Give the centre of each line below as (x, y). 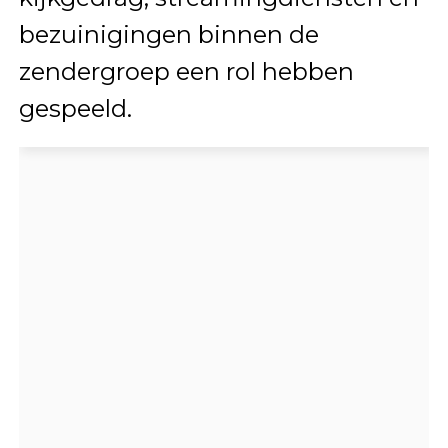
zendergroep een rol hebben (186, 71)
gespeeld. (75, 108)
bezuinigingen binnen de (168, 34)
